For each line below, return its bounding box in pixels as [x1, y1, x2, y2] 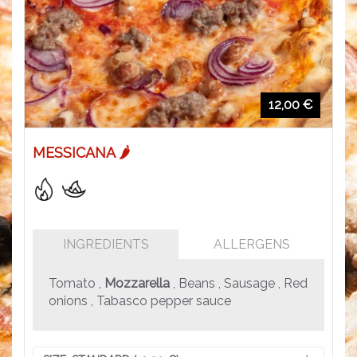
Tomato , [49, 275, 104, 291]
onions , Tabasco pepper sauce [49, 292, 231, 308]
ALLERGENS [213, 236, 290, 252]
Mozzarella [104, 275, 170, 291]
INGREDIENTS [62, 236, 149, 252]
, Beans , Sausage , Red [170, 275, 308, 291]
